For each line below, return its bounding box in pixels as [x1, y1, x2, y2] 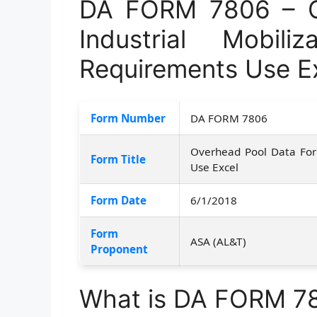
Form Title [91, 151, 146, 166]
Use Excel [190, 159, 238, 174]
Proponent [91, 241, 148, 256]
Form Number [91, 110, 166, 125]
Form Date [91, 192, 146, 207]
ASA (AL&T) [190, 234, 246, 248]
